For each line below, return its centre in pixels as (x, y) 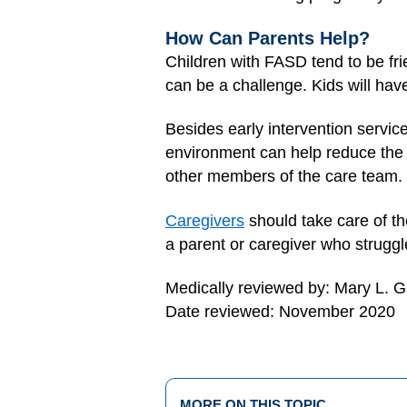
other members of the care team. (284, 176)
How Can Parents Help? (268, 38)
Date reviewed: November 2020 (280, 312)
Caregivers (205, 220)
